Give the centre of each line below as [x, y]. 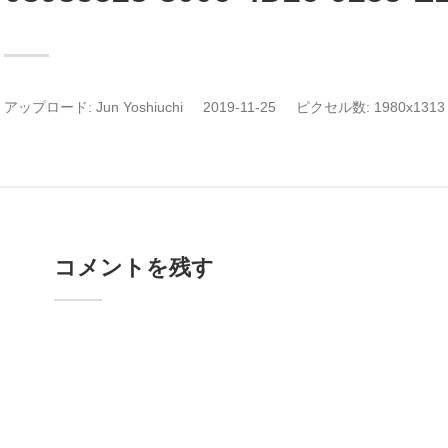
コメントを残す [134, 267]
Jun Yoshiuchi [139, 107]
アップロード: [50, 107]
